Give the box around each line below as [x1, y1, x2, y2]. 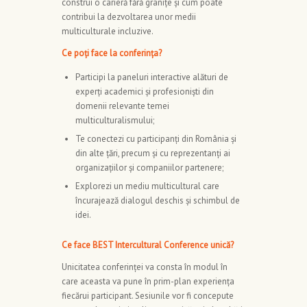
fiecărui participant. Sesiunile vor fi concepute [62, 290, 234, 302]
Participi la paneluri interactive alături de [75, 71, 228, 84]
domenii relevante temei [75, 100, 169, 112]
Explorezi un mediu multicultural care [75, 180, 219, 193]
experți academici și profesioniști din [75, 86, 214, 98]
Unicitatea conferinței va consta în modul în [62, 261, 228, 273]
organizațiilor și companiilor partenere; [75, 162, 223, 174]
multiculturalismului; [75, 114, 154, 127]
